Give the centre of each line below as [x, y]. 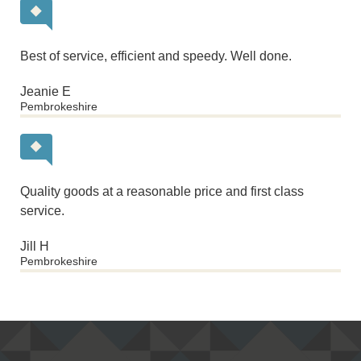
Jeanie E [46, 91]
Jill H [35, 246]
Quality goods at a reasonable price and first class [162, 191]
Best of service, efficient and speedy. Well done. [156, 56]
